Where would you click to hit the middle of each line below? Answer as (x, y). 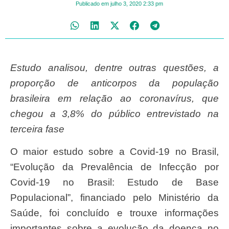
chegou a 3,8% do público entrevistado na (114, 113)
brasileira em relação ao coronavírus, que (114, 98)
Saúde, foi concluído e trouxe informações (114, 213)
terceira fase (37, 129)
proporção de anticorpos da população (114, 83)
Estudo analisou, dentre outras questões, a (14, 67)
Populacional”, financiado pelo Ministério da (114, 198)
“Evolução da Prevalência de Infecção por (114, 167)
